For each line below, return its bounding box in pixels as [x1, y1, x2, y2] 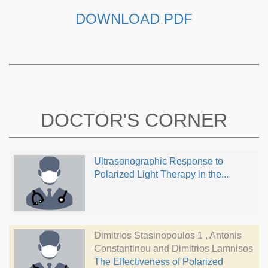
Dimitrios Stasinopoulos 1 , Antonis [93, 230, 242, 241]
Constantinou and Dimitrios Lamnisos [93, 243, 253, 254]
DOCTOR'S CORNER [41, 109, 227, 131]
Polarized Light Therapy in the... [93, 169, 229, 179]
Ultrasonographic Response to [93, 156, 223, 166]
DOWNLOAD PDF [75, 11, 193, 27]
